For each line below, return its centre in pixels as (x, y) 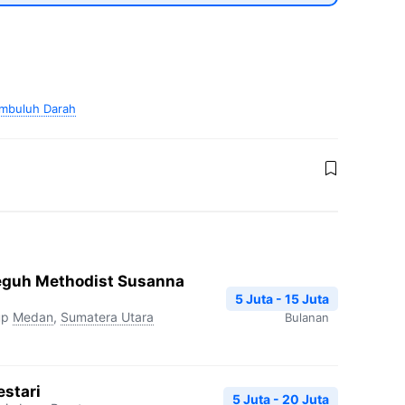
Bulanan (307, 317)
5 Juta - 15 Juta (282, 298)
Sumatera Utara (107, 317)
